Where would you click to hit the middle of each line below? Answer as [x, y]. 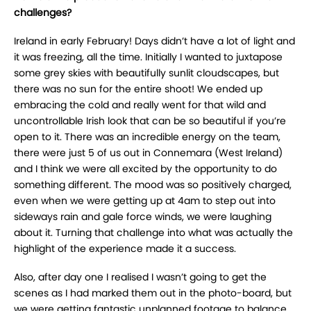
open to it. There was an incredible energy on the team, [147, 137]
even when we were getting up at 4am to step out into [145, 201]
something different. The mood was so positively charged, [153, 185]
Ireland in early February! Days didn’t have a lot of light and [154, 41]
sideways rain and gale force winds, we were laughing [143, 217]
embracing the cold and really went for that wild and [140, 105]
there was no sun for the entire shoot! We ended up [138, 89]
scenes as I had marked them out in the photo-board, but [153, 293]
